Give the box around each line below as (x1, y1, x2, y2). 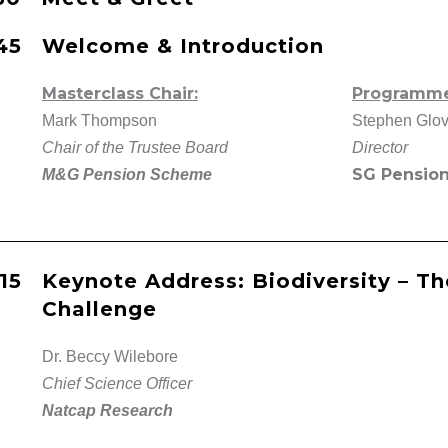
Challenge (41, 296, 157, 321)
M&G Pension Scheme (41, 165, 212, 183)
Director (351, 138, 408, 156)
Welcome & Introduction (41, 33, 324, 58)
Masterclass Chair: (41, 83, 198, 103)
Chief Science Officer (41, 374, 192, 392)
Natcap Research (41, 401, 173, 419)
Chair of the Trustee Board (41, 138, 228, 156)
